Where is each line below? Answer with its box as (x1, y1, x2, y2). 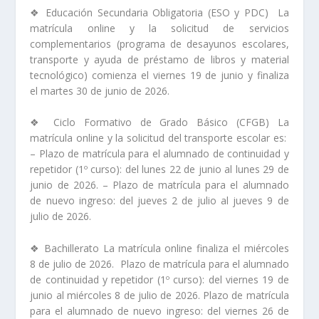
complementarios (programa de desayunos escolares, (30, 37, 289, 51)
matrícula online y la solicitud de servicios (30, 21, 289, 35)
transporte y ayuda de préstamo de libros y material (30, 53, 289, 66)
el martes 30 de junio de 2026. (30, 84, 170, 98)
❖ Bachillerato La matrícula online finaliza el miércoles (30, 241, 289, 255)
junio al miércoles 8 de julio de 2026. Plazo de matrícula (30, 288, 289, 302)
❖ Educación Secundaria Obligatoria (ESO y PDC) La (30, 6, 289, 19)
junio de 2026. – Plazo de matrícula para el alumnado (30, 178, 289, 192)
